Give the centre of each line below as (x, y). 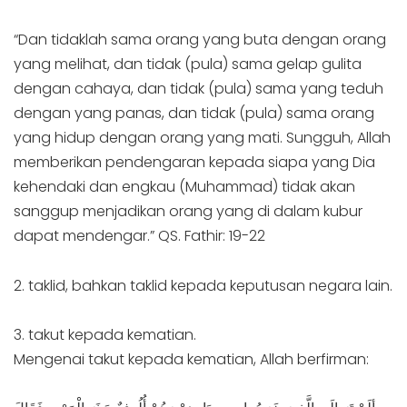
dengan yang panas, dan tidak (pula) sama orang (194, 114)
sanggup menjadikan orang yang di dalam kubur (188, 212)
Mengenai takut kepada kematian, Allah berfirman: (191, 359)
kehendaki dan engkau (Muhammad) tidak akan (184, 187)
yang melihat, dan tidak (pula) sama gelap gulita (188, 65)
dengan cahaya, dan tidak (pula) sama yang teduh (199, 89)
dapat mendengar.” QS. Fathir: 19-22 (139, 236)
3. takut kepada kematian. (105, 334)
